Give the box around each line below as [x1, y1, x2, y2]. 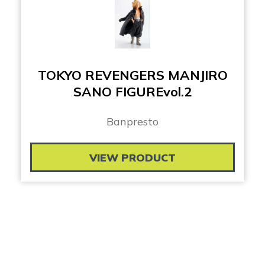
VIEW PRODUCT [89, 151, 176, 165]
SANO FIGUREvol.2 [73, 83, 192, 101]
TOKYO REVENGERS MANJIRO [37, 67, 228, 84]
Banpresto [106, 115, 159, 129]
